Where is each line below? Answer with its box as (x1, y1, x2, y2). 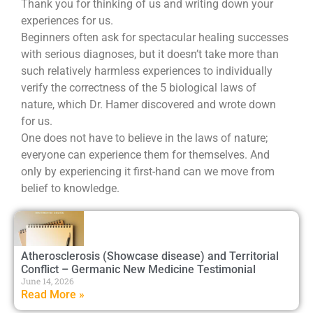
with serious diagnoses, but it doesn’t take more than (21, 48, 279, 61)
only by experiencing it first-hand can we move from (21, 165, 275, 178)
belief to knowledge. (21, 182, 119, 195)
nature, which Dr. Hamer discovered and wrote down (21, 98, 276, 111)
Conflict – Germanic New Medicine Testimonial (21, 263, 256, 276)
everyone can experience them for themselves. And (21, 148, 270, 161)
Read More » (21, 288, 85, 301)
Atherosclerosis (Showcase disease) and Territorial (21, 249, 279, 263)
